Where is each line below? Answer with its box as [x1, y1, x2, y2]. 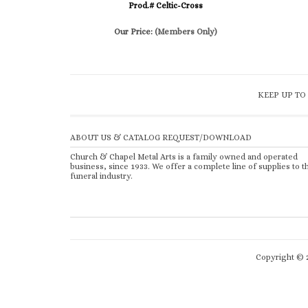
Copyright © [256, 252, 306, 262]
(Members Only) [154, 26, 217, 36]
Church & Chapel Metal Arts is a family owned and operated [70, 152, 298, 162]
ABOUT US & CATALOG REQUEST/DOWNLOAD [70, 133, 252, 142]
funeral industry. [70, 171, 133, 181]
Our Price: [113, 26, 155, 36]
